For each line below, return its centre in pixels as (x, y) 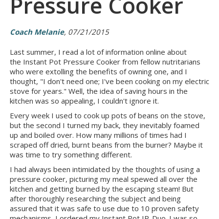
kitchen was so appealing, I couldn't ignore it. (84, 101)
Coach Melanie (37, 32)
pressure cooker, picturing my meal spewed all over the (104, 179)
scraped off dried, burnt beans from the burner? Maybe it (106, 145)
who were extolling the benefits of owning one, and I (99, 71)
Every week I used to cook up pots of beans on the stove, (108, 115)
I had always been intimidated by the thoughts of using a (105, 169)
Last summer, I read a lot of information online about (98, 52)
